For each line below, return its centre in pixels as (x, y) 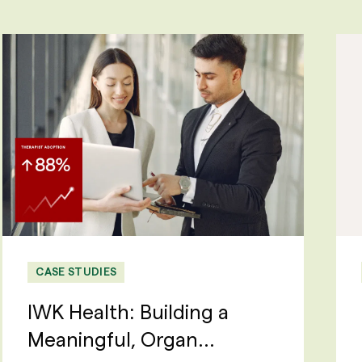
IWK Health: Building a (128, 311)
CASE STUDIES (76, 271)
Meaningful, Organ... (122, 338)
